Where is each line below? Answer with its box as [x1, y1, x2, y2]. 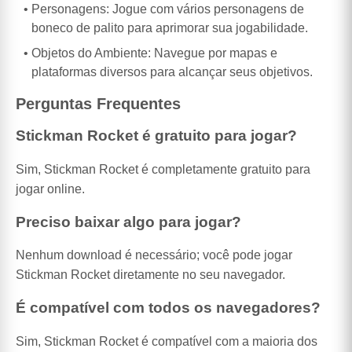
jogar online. [16, 181, 85, 196]
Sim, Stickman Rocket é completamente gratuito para [16, 162, 310, 176]
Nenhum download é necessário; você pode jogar [16, 248, 292, 262]
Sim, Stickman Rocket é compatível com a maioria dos [16, 334, 317, 348]
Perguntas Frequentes [16, 94, 181, 112]
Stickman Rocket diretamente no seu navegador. [16, 268, 285, 282]
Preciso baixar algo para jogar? [16, 213, 241, 230]
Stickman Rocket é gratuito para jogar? [16, 127, 297, 145]
